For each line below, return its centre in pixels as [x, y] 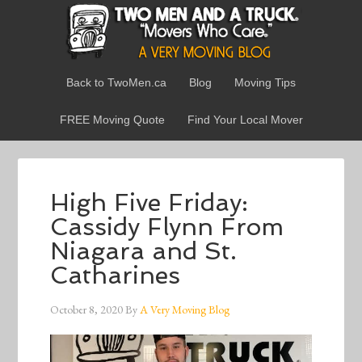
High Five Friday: [149, 203]
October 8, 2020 [87, 310]
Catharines [116, 276]
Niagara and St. [144, 251]
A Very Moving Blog [185, 310]
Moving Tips [265, 82]
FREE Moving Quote [112, 120]
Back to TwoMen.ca [116, 82]
